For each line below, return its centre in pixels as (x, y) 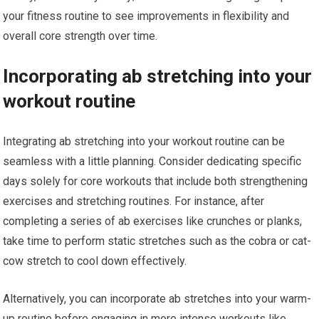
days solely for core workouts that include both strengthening (156, 182)
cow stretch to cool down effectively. (95, 261)
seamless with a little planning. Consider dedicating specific (152, 162)
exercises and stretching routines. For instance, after (134, 202)
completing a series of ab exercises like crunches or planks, (153, 221)
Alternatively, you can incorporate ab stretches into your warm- (157, 299)
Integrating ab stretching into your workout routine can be (144, 142)
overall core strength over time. (80, 36)
